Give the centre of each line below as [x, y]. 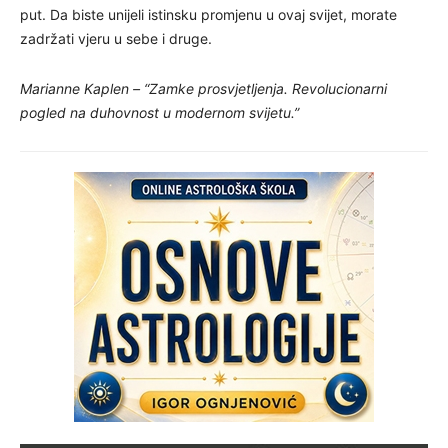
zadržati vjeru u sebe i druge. [116, 38]
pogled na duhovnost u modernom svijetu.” [159, 112]
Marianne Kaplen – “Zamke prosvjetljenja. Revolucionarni [203, 88]
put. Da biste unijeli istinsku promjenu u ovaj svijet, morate [208, 14]
